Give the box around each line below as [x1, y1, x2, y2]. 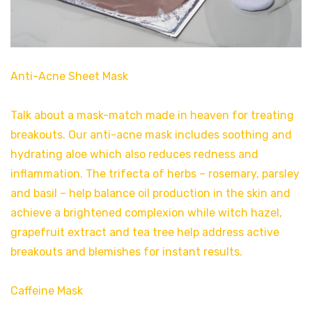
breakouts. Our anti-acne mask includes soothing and [10, 127, 292, 141]
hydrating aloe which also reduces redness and [10, 147, 258, 161]
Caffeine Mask [10, 283, 83, 297]
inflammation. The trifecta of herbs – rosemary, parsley [10, 166, 299, 180]
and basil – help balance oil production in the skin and [10, 186, 290, 200]
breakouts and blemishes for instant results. [10, 244, 242, 258]
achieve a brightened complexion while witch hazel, [10, 205, 282, 219]
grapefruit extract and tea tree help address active [10, 225, 279, 239]
